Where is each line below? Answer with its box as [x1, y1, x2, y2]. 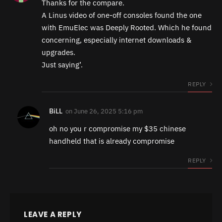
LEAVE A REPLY [24, 209, 82, 220]
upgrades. [42, 48, 75, 57]
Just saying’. [42, 60, 83, 70]
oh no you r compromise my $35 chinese [49, 124, 186, 134]
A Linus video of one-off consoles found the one [42, 10, 202, 20]
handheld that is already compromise [49, 136, 174, 146]
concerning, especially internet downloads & [42, 35, 191, 45]
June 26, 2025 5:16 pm [74, 107, 143, 116]
